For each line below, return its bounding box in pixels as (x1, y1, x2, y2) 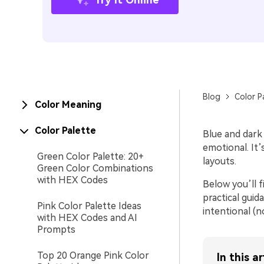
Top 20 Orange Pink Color (37, 250, 149, 261)
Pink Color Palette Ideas (37, 200, 141, 212)
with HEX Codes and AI (37, 212, 137, 223)
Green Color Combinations (37, 163, 153, 174)
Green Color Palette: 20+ (37, 151, 144, 162)
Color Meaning (35, 99, 101, 110)
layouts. (202, 156, 236, 167)
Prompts (37, 224, 75, 235)
